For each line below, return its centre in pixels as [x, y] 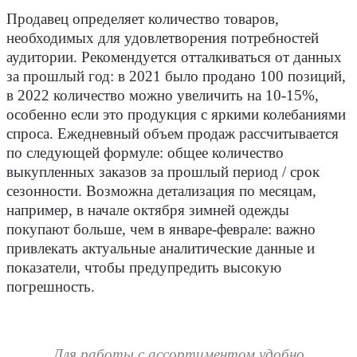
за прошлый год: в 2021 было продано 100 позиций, [176, 77]
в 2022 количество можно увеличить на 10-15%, [163, 96]
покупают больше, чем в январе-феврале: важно [161, 230]
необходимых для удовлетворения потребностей [163, 39]
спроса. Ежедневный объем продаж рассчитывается [173, 134]
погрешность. [51, 287]
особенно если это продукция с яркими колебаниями [176, 115]
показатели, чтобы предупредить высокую [144, 268]
